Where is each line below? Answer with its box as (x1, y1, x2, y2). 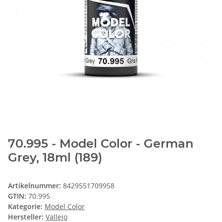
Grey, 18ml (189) (8, 150, 102, 165)
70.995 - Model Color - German (8, 136, 193, 151)
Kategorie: (8, 202, 45, 212)
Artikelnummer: (8, 181, 63, 191)
